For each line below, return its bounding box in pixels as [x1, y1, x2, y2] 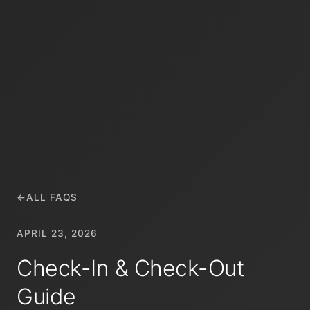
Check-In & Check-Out [17, 255, 244, 282]
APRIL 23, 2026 [17, 228, 98, 239]
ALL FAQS [26, 192, 77, 203]
